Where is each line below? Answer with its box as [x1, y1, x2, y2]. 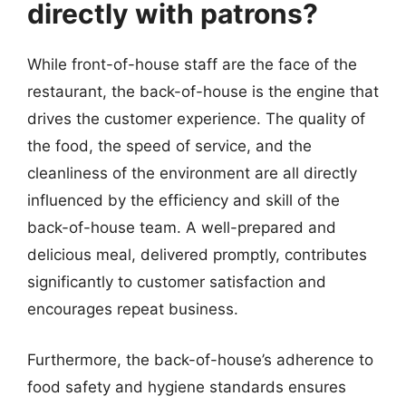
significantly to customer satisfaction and [27, 273, 326, 291]
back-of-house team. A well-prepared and [27, 218, 336, 237]
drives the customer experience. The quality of [27, 110, 365, 128]
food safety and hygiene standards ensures [27, 377, 346, 396]
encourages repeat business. [27, 300, 238, 318]
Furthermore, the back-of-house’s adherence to [27, 350, 373, 369]
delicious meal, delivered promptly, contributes [27, 246, 367, 264]
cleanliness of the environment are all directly [27, 164, 357, 182]
